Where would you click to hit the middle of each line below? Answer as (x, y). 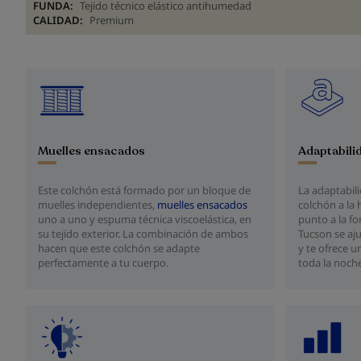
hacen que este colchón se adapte (119, 249)
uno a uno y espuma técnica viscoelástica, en (145, 220)
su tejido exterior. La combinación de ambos (143, 234)
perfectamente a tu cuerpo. (103, 263)
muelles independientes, (98, 205)
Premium (111, 20)
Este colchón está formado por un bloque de (144, 191)
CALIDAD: (58, 20)
